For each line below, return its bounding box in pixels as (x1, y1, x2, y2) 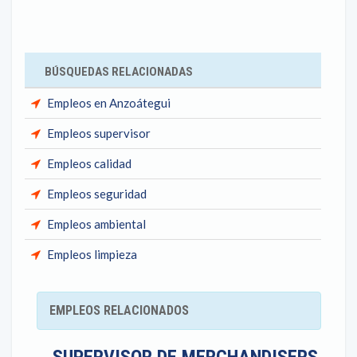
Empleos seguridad (47, 186, 147, 201)
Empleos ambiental (47, 217, 146, 231)
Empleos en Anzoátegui (47, 96, 171, 110)
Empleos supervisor (47, 126, 151, 140)
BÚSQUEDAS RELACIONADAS (45, 65, 193, 79)
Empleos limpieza (47, 247, 137, 261)
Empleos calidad (47, 156, 131, 171)
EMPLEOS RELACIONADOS (49, 303, 189, 318)
